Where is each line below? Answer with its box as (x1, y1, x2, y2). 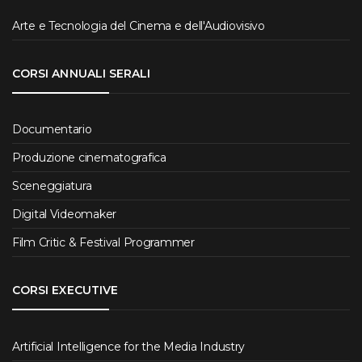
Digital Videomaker (12, 207, 116, 222)
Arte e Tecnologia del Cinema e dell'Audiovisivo (12, 19, 265, 34)
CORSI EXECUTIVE (12, 283, 119, 298)
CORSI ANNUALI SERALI (12, 66, 151, 82)
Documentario (12, 122, 92, 137)
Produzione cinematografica (12, 150, 166, 166)
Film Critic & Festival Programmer (12, 235, 195, 250)
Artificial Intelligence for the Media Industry (12, 339, 246, 354)
